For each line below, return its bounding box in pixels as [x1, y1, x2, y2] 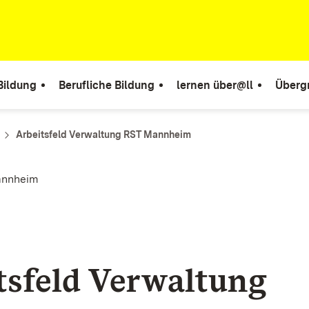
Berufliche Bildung [59, 78, 154, 92]
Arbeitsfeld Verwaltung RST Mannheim [16, 129, 191, 140]
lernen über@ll [177, 78, 253, 92]
